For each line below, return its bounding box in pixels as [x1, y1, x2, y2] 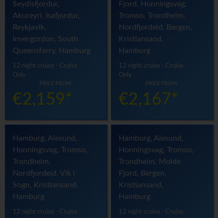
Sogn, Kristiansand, [13, 181, 78, 189]
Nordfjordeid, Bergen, [119, 23, 193, 32]
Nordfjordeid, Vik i [13, 169, 75, 178]
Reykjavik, [13, 23, 46, 32]
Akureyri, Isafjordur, [13, 12, 80, 20]
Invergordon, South [13, 35, 78, 43]
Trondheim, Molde [119, 158, 181, 166]
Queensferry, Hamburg [13, 47, 91, 55]
